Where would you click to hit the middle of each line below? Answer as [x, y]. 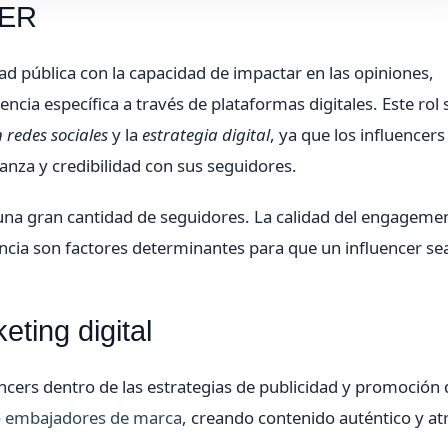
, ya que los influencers [357, 135]
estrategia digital [206, 135]
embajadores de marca [93, 418]
